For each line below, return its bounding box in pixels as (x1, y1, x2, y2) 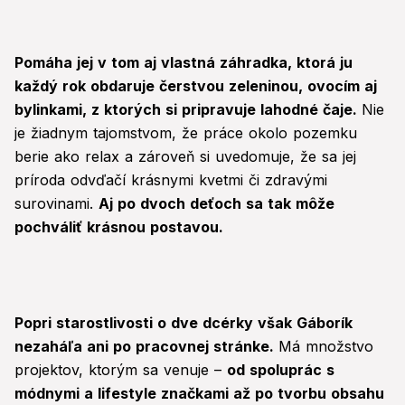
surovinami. (14, 194, 99, 213)
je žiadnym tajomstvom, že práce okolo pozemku (14, 124, 357, 143)
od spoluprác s (227, 361, 334, 380)
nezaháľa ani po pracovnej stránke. (14, 337, 278, 356)
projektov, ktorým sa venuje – (14, 361, 227, 380)
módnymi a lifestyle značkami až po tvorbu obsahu (14, 384, 384, 403)
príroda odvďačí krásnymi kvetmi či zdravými (14, 171, 327, 190)
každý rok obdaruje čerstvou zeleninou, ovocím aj (14, 77, 377, 96)
